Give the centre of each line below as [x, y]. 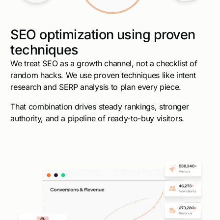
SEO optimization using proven [103, 34]
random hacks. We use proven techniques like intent [103, 75]
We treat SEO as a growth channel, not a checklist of [104, 63]
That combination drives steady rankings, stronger [100, 106]
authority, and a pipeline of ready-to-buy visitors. [97, 118]
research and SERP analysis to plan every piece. [96, 87]
